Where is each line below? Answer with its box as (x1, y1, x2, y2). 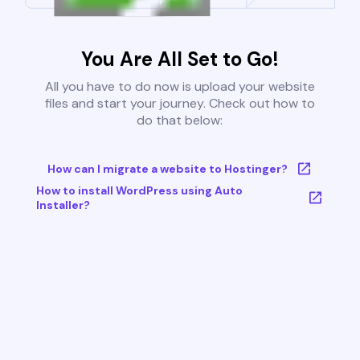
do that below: (137, 112, 223, 129)
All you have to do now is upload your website (44, 78, 315, 96)
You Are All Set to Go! (80, 47, 279, 72)
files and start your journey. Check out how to (44, 95, 315, 112)
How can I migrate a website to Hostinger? (47, 162, 288, 177)
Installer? (35, 198, 90, 213)
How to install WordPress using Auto (35, 183, 243, 198)
